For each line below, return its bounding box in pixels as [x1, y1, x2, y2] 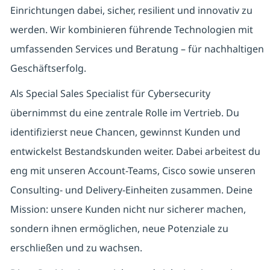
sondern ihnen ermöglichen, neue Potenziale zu [10, 222, 228, 236]
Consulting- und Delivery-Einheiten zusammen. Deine [10, 183, 253, 197]
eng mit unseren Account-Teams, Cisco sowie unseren [10, 164, 256, 178]
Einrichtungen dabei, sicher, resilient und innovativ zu [10, 4, 253, 17]
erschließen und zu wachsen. [10, 241, 142, 255]
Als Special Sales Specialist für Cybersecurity [10, 87, 210, 101]
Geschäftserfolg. [10, 61, 86, 75]
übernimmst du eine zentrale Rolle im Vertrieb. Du [10, 106, 239, 120]
